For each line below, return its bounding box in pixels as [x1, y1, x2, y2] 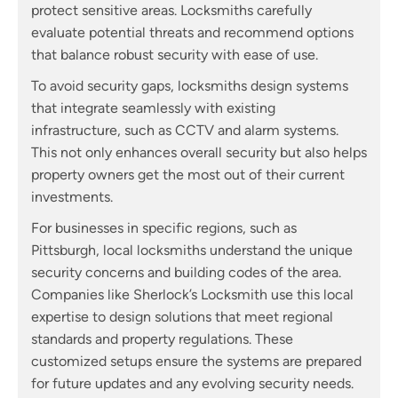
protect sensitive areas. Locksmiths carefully [31, 2, 312, 20]
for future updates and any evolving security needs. [31, 375, 354, 393]
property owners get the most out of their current [31, 166, 345, 184]
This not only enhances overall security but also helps [31, 144, 367, 162]
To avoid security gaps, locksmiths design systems [31, 77, 348, 95]
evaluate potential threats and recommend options [31, 24, 354, 42]
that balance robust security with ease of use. [31, 46, 318, 64]
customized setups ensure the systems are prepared [31, 353, 362, 370]
